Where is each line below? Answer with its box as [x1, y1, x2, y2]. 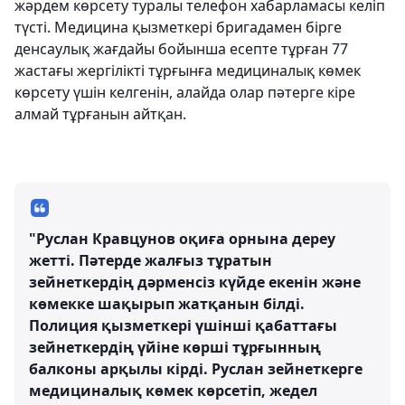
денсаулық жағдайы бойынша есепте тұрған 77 [14, 39, 348, 59]
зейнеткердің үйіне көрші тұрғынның [29, 337, 321, 357]
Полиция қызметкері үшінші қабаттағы [29, 316, 337, 335]
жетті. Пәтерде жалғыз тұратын [29, 250, 272, 270]
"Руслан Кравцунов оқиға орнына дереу [29, 229, 335, 249]
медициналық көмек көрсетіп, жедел [29, 381, 317, 400]
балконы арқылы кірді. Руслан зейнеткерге [29, 359, 363, 379]
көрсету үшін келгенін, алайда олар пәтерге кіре [14, 82, 355, 102]
